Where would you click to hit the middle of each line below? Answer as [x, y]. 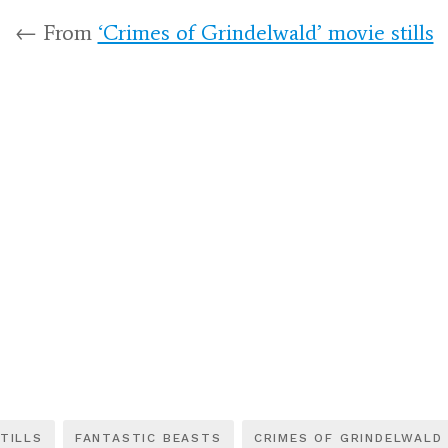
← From [56, 32]
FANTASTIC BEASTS [148, 437]
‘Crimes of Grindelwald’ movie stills [265, 32]
